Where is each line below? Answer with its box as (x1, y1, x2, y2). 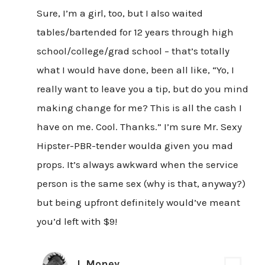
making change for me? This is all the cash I (36, 102, 242, 114)
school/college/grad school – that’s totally (36, 45, 230, 57)
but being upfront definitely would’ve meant (36, 196, 240, 209)
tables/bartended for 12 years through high (36, 26, 234, 38)
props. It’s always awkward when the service (36, 159, 238, 171)
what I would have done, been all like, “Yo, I (36, 64, 234, 76)
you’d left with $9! (36, 215, 117, 228)
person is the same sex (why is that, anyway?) (36, 177, 245, 190)
